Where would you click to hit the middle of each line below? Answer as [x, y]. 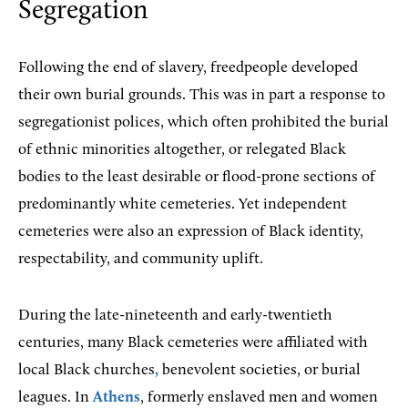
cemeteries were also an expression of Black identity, [191, 231]
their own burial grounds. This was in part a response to [202, 95]
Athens [117, 397]
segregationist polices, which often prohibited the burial [204, 122]
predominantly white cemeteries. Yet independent [183, 204]
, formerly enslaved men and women [259, 397]
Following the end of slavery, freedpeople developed [188, 67]
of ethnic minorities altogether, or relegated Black [182, 149]
